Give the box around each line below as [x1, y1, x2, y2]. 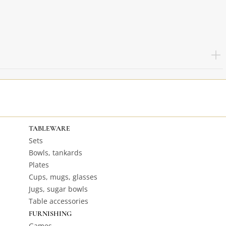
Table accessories [28, 196, 88, 206]
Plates [28, 160, 49, 169]
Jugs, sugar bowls [28, 184, 88, 194]
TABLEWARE [28, 124, 70, 133]
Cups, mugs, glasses [28, 172, 97, 182]
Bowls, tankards [28, 148, 82, 157]
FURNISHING [28, 209, 72, 218]
